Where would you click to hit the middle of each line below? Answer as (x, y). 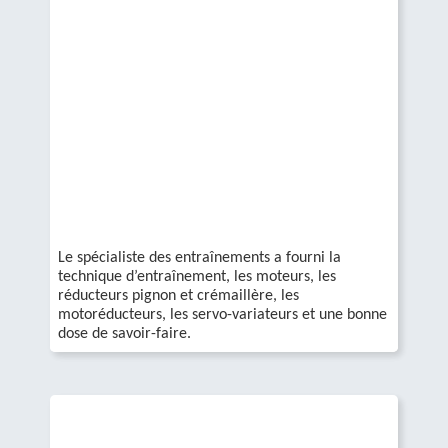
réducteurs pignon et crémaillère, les (178, 296)
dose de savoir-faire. (124, 334)
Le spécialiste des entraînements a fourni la (199, 258)
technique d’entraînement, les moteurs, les (197, 277)
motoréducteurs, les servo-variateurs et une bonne (222, 315)
